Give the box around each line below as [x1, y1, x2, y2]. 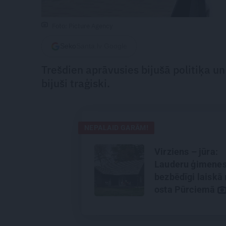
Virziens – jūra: [154, 146, 218, 157]
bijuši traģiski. [41, 76, 110, 91]
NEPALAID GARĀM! [84, 124, 149, 132]
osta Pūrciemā [154, 184, 217, 195]
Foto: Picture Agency [52, 22, 112, 31]
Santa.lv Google [76, 42, 127, 50]
